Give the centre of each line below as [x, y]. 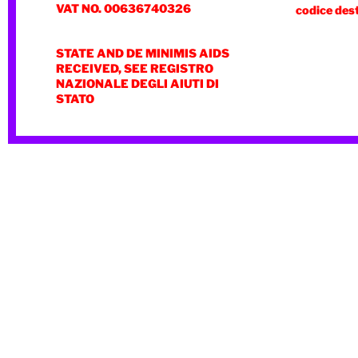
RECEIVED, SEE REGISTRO [135, 69]
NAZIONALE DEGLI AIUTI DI [137, 84]
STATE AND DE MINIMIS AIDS [143, 54]
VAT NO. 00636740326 [123, 9]
